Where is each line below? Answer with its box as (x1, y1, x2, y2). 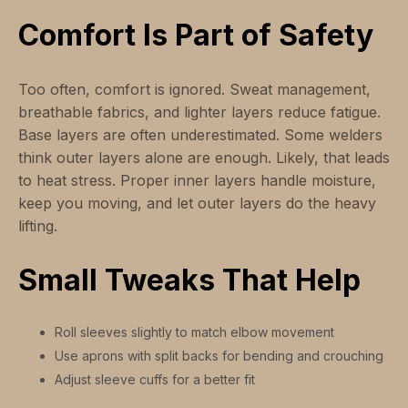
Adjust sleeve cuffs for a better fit (55, 372, 255, 388)
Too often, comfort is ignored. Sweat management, (18, 80, 371, 99)
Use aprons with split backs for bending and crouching (55, 348, 383, 364)
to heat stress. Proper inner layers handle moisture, (18, 171, 376, 190)
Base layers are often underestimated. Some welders (18, 126, 382, 145)
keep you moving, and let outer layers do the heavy (18, 194, 376, 213)
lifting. (18, 217, 57, 236)
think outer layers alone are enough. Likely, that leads (18, 148, 390, 168)
